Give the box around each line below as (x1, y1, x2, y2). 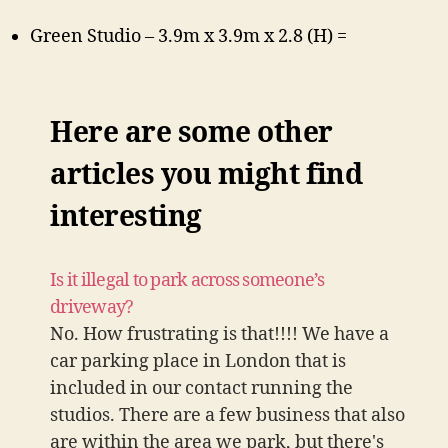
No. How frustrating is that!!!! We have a (50, 322, 389, 346)
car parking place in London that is (50, 349, 346, 373)
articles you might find (50, 157, 363, 193)
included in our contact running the (50, 376, 353, 400)
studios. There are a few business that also (50, 403, 405, 427)
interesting (50, 199, 202, 235)
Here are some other (50, 115, 334, 151)
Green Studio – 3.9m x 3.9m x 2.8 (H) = (30, 24, 347, 48)
